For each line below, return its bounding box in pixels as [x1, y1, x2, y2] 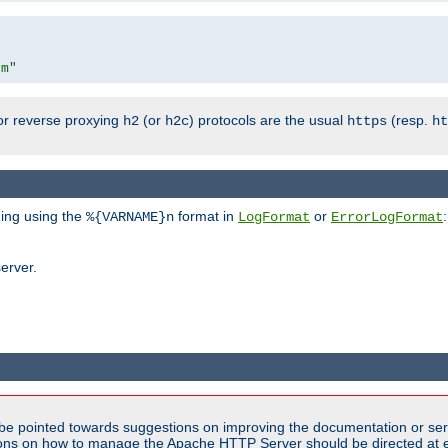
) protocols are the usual [189, 111, 347, 128]
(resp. [387, 111, 432, 128]
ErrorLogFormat [331, 209, 443, 226]
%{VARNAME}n [86, 209, 174, 226]
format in [174, 208, 238, 225]
